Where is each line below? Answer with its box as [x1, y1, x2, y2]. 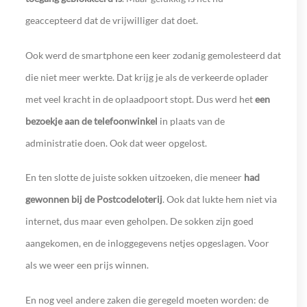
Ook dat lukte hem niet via [166, 193, 277, 206]
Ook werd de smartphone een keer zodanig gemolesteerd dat [25, 49, 281, 61]
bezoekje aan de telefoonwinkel [25, 114, 158, 127]
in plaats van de [157, 114, 225, 127]
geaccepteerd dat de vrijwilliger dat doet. [25, 14, 200, 26]
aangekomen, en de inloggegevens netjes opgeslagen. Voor [25, 237, 269, 249]
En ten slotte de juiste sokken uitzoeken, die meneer [25, 171, 244, 184]
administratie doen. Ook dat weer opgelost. [25, 136, 209, 149]
